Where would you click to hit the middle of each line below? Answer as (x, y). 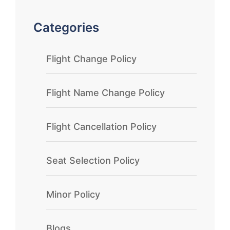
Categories (66, 27)
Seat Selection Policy (93, 160)
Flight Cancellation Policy (101, 127)
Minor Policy (73, 194)
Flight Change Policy (91, 59)
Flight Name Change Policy (106, 93)
